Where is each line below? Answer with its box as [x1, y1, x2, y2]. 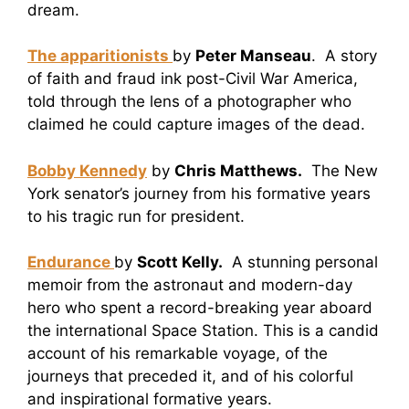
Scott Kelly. [137, 253, 223, 272]
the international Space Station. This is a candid [27, 321, 379, 341]
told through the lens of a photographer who [27, 92, 351, 111]
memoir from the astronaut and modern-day [27, 276, 352, 295]
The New [302, 161, 378, 180]
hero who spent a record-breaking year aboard [27, 299, 372, 318]
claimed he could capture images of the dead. [27, 115, 365, 134]
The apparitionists [27, 47, 169, 66]
